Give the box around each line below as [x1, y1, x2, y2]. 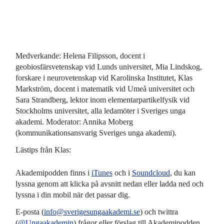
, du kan [169, 168, 195, 177]
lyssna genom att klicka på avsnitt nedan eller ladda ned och [15, 179, 203, 188]
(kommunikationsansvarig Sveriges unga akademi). [15, 128, 176, 137]
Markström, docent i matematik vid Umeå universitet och [15, 84, 194, 93]
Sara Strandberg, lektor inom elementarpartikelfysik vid [15, 95, 189, 104]
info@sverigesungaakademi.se [43, 207, 140, 216]
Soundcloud [131, 168, 170, 177]
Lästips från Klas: [15, 145, 71, 154]
